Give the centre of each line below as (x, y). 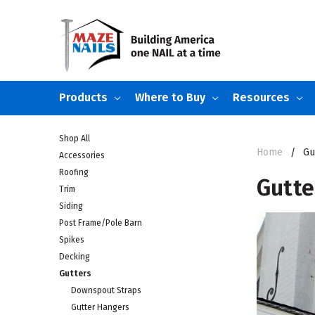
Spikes (72, 240)
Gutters (75, 274)
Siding (71, 206)
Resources (261, 97)
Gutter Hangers (100, 308)
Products (83, 97)
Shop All (75, 139)
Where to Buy (170, 97)
